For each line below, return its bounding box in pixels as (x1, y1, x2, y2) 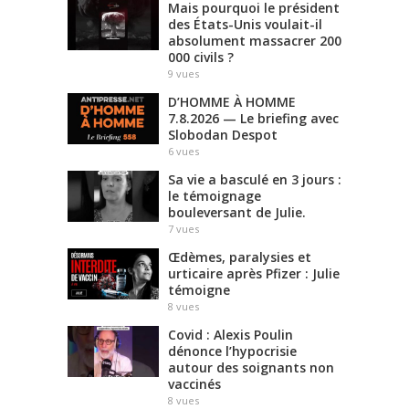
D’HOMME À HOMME (168, 92, 296, 110)
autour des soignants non (168, 358, 334, 376)
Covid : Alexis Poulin (168, 325, 293, 343)
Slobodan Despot (168, 125, 278, 143)
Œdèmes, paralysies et (168, 247, 311, 266)
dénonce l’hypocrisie (168, 341, 297, 360)
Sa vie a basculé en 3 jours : (168, 170, 341, 188)
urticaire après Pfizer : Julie (168, 264, 340, 282)
